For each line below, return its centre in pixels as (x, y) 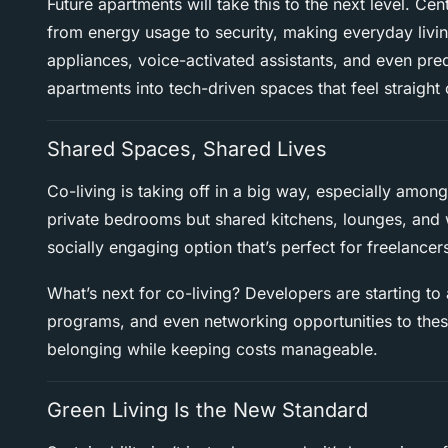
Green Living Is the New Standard (207, 410)
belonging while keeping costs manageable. (212, 349)
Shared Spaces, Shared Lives (187, 149)
